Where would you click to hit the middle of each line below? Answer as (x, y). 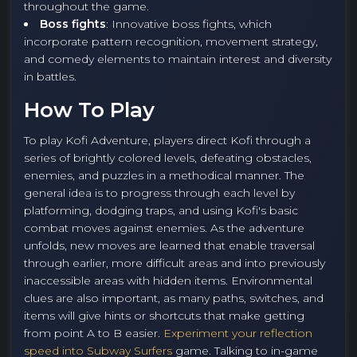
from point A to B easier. (94, 333)
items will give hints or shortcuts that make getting (164, 316)
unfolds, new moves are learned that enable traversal (169, 245)
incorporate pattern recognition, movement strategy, (171, 41)
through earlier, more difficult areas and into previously (175, 263)
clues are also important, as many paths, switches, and (174, 298)
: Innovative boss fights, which (189, 24)
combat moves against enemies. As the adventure (164, 228)
